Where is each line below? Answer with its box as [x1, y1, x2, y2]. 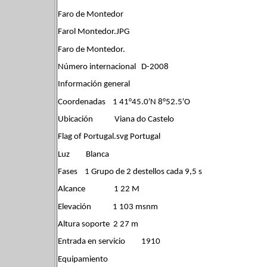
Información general [58, 80, 130, 89]
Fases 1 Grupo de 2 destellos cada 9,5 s [58, 167, 202, 176]
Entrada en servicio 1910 [58, 237, 160, 247]
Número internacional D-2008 [58, 62, 169, 72]
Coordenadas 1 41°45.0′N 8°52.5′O [58, 97, 190, 107]
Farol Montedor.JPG [58, 27, 129, 37]
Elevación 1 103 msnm [58, 202, 158, 212]
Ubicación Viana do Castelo [58, 114, 174, 124]
